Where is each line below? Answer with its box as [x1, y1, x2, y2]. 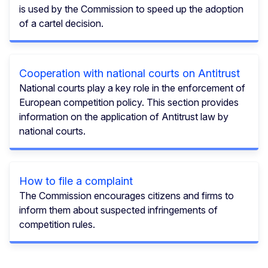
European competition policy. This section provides [19, 96, 239, 108]
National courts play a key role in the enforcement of [19, 81, 245, 94]
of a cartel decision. [19, 17, 103, 29]
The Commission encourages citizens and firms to [19, 189, 234, 202]
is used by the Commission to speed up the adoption [19, 2, 243, 15]
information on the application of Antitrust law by [19, 110, 229, 123]
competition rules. [19, 218, 95, 230]
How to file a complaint [19, 174, 133, 187]
